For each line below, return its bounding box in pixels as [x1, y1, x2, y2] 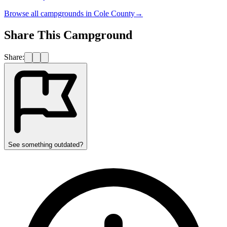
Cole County [94, 9, 135, 18]
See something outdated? [8, 140, 83, 148]
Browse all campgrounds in [4, 9, 94, 18]
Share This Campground [4, 28, 132, 42]
